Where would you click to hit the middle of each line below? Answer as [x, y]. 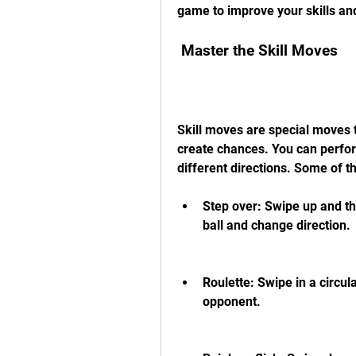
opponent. [232, 302]
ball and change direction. [277, 225]
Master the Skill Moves [259, 51]
